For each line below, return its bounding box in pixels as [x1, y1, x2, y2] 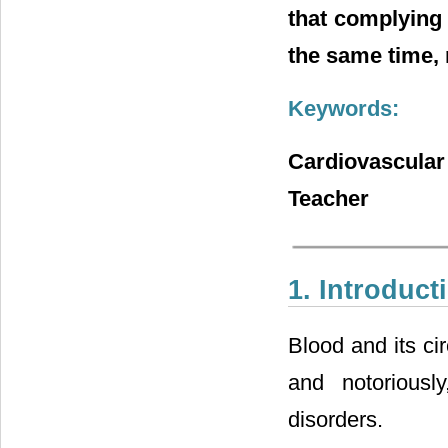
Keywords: [288, 95, 399, 121]
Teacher [288, 185, 369, 211]
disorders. [288, 407, 383, 433]
